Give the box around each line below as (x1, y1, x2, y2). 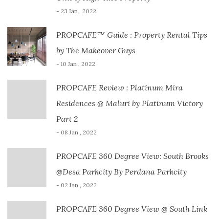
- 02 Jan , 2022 (56, 181, 97, 189)
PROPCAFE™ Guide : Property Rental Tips (56, 30, 207, 40)
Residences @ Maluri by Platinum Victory (56, 98, 203, 109)
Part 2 (56, 114, 78, 124)
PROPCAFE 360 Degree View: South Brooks (56, 151, 209, 161)
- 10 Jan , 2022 (56, 60, 95, 68)
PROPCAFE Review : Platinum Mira (56, 83, 183, 93)
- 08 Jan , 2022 (56, 129, 97, 136)
